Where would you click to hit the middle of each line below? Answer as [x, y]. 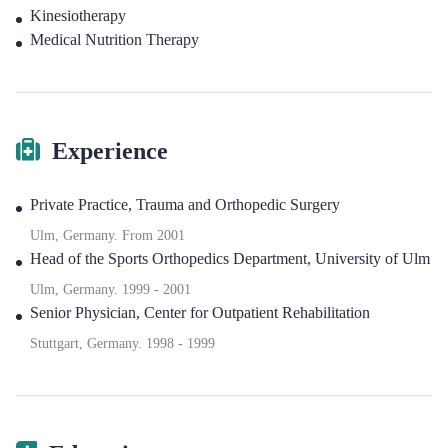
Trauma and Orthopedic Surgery [238, 204]
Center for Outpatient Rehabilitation [257, 312]
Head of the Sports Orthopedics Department [168, 258]
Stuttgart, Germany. [88, 343]
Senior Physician [83, 312]
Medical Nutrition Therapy [114, 39]
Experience [110, 151]
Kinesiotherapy [78, 15]
